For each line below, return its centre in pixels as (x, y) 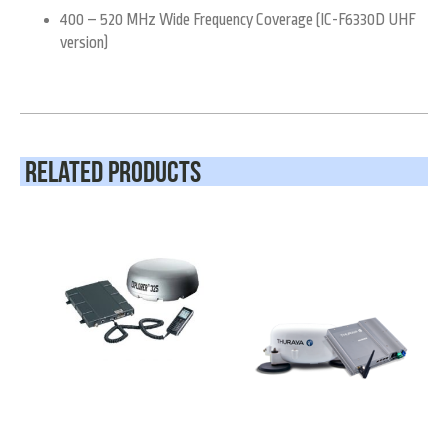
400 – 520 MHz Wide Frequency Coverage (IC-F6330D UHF (238, 20)
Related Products (113, 171)
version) (84, 43)
